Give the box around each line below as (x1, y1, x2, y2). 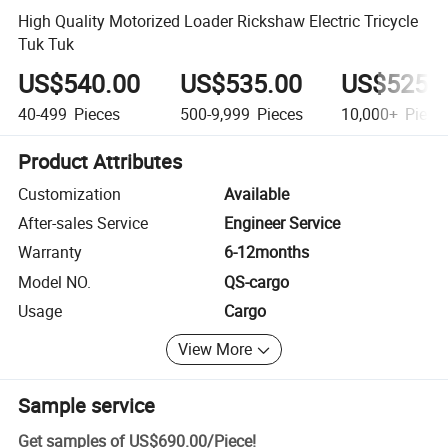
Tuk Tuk (18, 32, 75, 55)
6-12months (224, 241, 309, 264)
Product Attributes (18, 147, 183, 175)
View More (178, 338, 253, 361)
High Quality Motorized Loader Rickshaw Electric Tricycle (18, 9, 419, 32)
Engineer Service (224, 212, 340, 235)
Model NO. (18, 270, 92, 293)
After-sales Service (18, 212, 149, 235)
